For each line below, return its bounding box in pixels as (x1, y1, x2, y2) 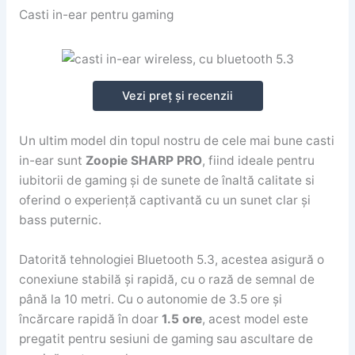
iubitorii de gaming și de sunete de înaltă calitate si (18, 173, 315, 189)
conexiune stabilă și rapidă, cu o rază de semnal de (18, 271, 315, 287)
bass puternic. (18, 212, 101, 228)
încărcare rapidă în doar (18, 311, 162, 326)
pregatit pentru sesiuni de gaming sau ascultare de (18, 330, 313, 346)
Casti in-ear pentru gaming (18, 6, 174, 22)
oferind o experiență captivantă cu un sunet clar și (18, 193, 311, 208)
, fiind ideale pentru (201, 153, 315, 169)
